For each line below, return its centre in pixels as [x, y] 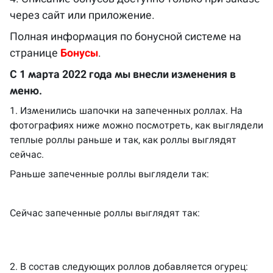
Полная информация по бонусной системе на [126, 36]
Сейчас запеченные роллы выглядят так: [105, 213]
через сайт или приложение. [82, 15]
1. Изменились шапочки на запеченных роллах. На [126, 111]
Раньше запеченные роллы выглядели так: [109, 174]
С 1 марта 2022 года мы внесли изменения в [123, 74]
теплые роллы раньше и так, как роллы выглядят [123, 140]
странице [35, 53]
